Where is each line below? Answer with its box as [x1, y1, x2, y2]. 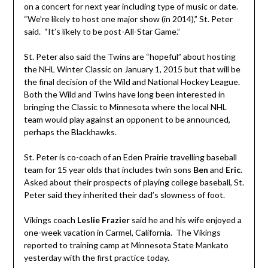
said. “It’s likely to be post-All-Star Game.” [23, 26, 180, 36]
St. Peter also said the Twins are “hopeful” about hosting [23, 51, 236, 62]
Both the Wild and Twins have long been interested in [23, 89, 225, 99]
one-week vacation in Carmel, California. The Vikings [23, 227, 221, 237]
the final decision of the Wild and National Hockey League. [23, 76, 242, 87]
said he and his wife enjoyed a [129, 214, 242, 225]
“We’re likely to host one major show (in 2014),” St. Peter [23, 13, 233, 24]
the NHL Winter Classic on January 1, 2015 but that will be [23, 63, 240, 74]
